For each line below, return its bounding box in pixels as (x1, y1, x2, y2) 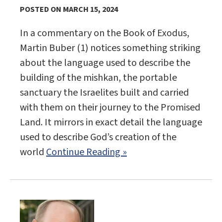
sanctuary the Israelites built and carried (20, 86, 189, 100)
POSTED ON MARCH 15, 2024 (20, 4, 118, 15)
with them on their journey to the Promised (20, 101, 200, 115)
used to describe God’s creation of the (20, 130, 176, 145)
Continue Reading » (46, 145, 127, 160)
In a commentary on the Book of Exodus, (20, 26, 189, 41)
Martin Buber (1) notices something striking (20, 41, 201, 55)
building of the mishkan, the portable (20, 71, 177, 85)
